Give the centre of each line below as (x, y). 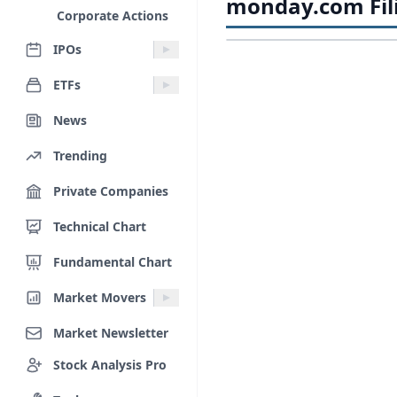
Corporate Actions (113, 16)
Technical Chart (100, 226)
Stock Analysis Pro (110, 364)
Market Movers (100, 297)
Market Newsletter (111, 332)
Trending (80, 155)
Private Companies (111, 191)
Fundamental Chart (113, 261)
